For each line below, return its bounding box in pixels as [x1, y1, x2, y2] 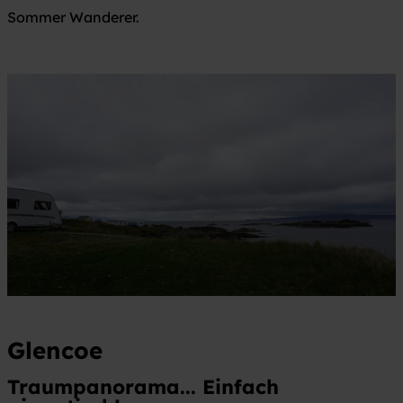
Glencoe [7, 335, 103, 365]
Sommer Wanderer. [7, 7, 139, 26]
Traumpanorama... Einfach [7, 373, 279, 399]
